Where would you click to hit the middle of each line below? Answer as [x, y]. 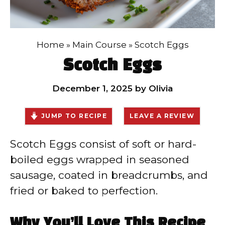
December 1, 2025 [92, 88]
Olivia [161, 88]
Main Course [99, 45]
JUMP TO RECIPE [74, 116]
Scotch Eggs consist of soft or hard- [103, 144]
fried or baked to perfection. [84, 191]
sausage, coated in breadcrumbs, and [109, 175]
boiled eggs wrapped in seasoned [100, 159]
